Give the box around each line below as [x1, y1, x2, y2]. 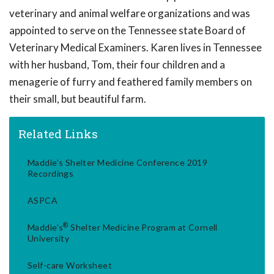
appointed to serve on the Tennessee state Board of [9, 24, 246, 37]
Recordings [28, 168, 74, 179]
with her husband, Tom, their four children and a [9, 58, 225, 72]
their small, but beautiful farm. [9, 92, 146, 106]
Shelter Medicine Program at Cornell [68, 222, 218, 233]
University [28, 233, 70, 244]
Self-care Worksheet [28, 260, 112, 271]
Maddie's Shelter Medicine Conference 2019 [28, 157, 208, 168]
